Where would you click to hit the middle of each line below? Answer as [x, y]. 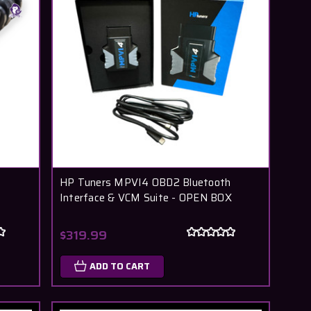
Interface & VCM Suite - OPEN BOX [145, 197]
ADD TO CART [119, 266]
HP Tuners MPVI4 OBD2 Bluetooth [145, 182]
